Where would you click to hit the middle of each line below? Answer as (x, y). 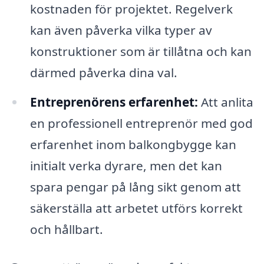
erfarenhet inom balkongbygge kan (133, 145)
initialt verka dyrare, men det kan (126, 166)
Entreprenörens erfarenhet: (114, 102)
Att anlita (225, 102)
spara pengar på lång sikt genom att (135, 187)
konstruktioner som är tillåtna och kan (141, 52)
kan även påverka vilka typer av (121, 30)
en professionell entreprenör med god (141, 123)
